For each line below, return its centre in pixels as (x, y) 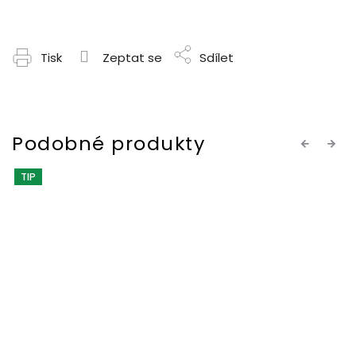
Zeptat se (132, 58)
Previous (322, 143)
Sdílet (217, 58)
